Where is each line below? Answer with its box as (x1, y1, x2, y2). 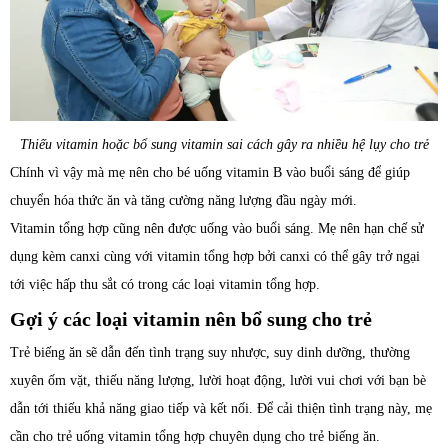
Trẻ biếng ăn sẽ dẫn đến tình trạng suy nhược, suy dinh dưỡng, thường (10, 344, 410, 360)
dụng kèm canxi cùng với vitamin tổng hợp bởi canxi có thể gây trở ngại (10, 248, 420, 264)
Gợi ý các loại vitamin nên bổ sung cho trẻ (10, 307, 372, 330)
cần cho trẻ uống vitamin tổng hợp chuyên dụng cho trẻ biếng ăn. (10, 428, 380, 444)
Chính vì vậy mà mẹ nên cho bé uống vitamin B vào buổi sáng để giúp (10, 164, 410, 180)
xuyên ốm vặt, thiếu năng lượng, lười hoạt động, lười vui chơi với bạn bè (10, 372, 426, 388)
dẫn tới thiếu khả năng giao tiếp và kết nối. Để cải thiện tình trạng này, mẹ (10, 400, 432, 416)
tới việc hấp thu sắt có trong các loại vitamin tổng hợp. (10, 276, 320, 292)
